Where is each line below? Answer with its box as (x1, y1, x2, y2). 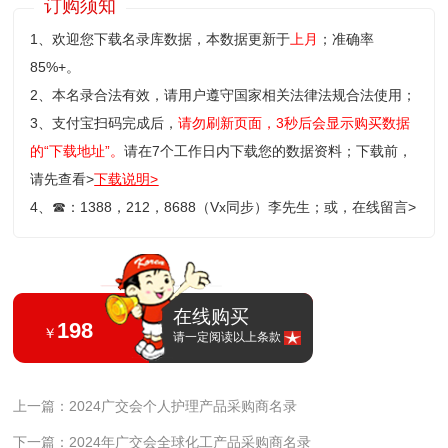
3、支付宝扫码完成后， (30, 115, 179, 132)
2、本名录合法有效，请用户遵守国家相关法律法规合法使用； (30, 87, 417, 104)
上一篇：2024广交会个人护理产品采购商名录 (13, 398, 298, 415)
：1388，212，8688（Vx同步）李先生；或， (66, 199, 353, 216)
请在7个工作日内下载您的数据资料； (124, 143, 357, 160)
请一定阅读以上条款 (173, 330, 282, 345)
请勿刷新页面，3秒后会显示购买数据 (178, 115, 411, 132)
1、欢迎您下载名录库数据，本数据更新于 (30, 31, 291, 48)
